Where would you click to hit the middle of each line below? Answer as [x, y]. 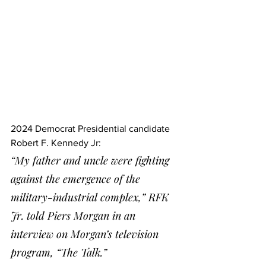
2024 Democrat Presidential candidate [91, 128]
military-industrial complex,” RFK [91, 197]
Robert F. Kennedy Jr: [56, 142]
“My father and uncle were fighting [91, 160]
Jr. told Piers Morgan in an [75, 215]
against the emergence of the [77, 178]
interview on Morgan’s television [86, 234]
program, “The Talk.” [59, 252]
